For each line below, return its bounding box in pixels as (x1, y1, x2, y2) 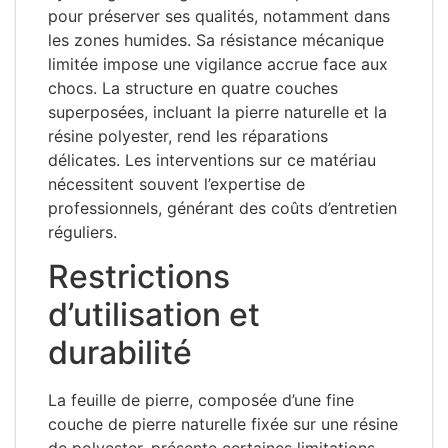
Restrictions (48, 256, 230, 296)
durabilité (48, 332, 192, 372)
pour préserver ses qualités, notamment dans (48, 5, 390, 26)
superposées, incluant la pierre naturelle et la (48, 101, 387, 122)
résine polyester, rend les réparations (48, 125, 328, 146)
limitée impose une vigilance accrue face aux (48, 53, 388, 74)
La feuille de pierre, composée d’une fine (48, 389, 354, 410)
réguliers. (48, 221, 117, 242)
